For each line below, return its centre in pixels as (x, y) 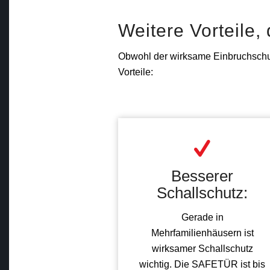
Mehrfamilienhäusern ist (202, 233)
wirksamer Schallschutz (202, 248)
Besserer (202, 176)
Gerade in (202, 217)
